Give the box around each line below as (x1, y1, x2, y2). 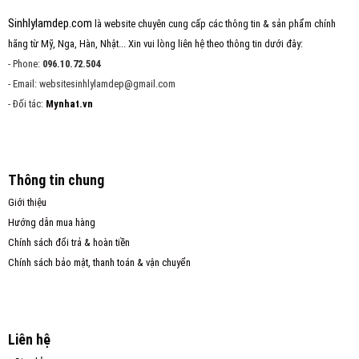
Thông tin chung (7, 172, 104, 189)
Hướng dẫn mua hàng (7, 216, 95, 229)
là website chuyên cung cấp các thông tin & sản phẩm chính (91, 17, 336, 30)
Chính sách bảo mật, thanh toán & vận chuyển (7, 256, 191, 269)
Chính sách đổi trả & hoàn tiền (7, 236, 130, 249)
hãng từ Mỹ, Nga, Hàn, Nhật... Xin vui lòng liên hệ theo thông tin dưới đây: (7, 37, 303, 50)
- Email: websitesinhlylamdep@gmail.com (7, 77, 175, 90)
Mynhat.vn (45, 97, 93, 110)
